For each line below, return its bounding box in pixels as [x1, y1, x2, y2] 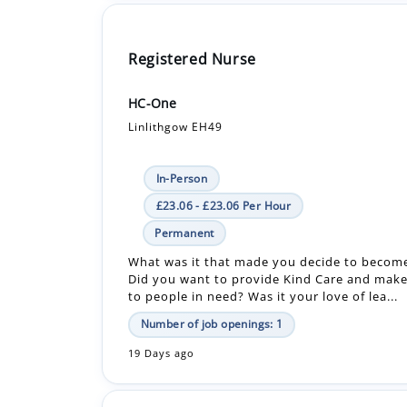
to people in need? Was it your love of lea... [128, 222, 399, 239]
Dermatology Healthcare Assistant [128, 369, 382, 390]
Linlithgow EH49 [128, 53, 223, 69]
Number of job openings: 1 [140, 250, 283, 266]
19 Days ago [128, 281, 195, 294]
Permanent [154, 159, 214, 175]
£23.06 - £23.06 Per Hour [155, 132, 292, 148]
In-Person [155, 104, 208, 121]
